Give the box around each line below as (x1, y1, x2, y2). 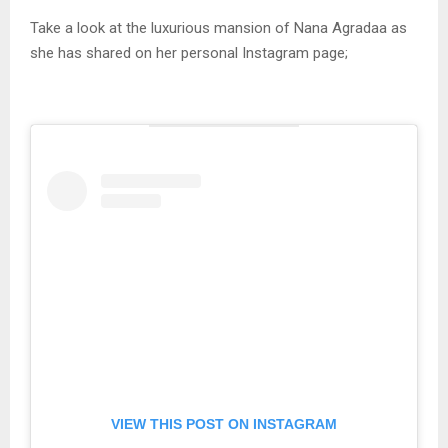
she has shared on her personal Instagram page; (30, 43, 348, 62)
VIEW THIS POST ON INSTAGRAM (111, 416, 337, 433)
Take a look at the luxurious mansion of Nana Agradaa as (30, 18, 407, 37)
